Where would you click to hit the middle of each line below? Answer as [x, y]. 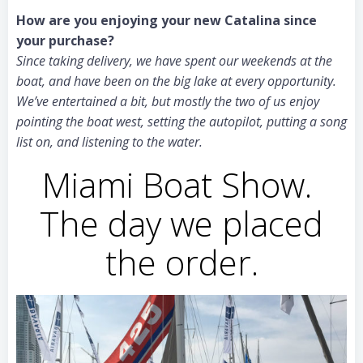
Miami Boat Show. [181, 184]
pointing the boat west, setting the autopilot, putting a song [181, 122]
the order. [181, 262]
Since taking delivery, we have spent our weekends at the [174, 61]
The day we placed [181, 223]
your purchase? [65, 41]
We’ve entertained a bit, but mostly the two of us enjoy [168, 101]
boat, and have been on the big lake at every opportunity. [176, 81]
